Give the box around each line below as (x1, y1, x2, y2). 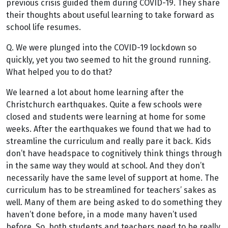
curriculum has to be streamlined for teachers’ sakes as (6, 185, 216, 195)
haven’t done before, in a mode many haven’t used (6, 210, 197, 219)
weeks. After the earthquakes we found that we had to (6, 124, 211, 134)
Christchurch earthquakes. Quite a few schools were (6, 100, 202, 109)
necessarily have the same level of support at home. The (6, 173, 219, 183)
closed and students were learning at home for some (6, 112, 206, 122)
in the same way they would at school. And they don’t (6, 161, 205, 170)
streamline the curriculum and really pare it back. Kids (6, 136, 211, 146)
